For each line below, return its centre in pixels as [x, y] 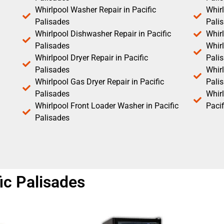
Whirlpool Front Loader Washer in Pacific [107, 106]
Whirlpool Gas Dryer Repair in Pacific [99, 82]
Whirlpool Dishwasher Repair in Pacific [103, 34]
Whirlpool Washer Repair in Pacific [95, 10]
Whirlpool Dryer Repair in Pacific [91, 58]
